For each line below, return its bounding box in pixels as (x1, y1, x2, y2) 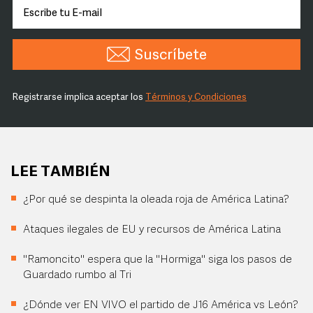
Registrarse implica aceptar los (13, 93, 145, 102)
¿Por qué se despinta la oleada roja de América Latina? (23, 194, 289, 205)
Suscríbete (134, 48, 207, 63)
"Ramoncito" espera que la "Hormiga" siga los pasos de (23, 254, 292, 265)
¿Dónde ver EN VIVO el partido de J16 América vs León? (23, 300, 298, 311)
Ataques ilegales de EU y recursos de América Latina (23, 224, 281, 235)
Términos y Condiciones (145, 93, 247, 102)
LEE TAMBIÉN (10, 165, 110, 180)
